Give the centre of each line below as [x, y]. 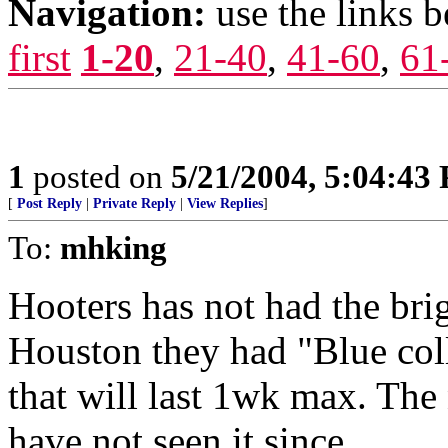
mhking [113, 247]
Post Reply [49, 203]
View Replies [225, 203]
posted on [98, 176]
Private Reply [134, 203]
